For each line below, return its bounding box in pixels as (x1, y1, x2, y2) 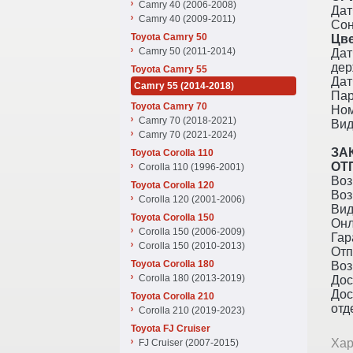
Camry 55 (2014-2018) (134, 80, 234, 91)
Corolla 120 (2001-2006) (139, 194, 245, 205)
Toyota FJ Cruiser (131, 323, 210, 334)
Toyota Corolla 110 (131, 147, 214, 158)
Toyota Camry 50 (131, 32, 207, 43)
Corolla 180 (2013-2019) (139, 273, 245, 284)
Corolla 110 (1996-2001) (139, 162, 244, 173)
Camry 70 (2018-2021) (139, 115, 236, 126)
